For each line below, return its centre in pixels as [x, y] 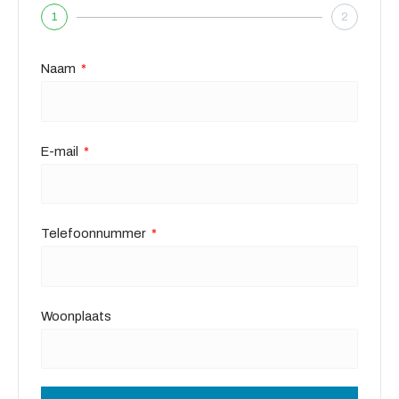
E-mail [61, 151]
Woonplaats [76, 316]
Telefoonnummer [95, 234]
